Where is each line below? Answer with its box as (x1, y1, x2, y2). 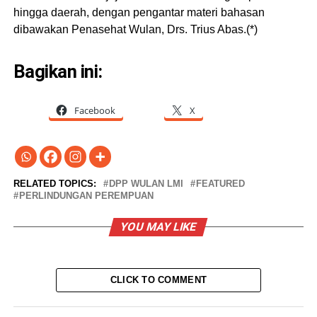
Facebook (74, 103, 115, 117)
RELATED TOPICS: (13, 178, 96, 189)
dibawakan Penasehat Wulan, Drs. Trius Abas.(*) (13, 23, 258, 35)
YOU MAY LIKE (119, 219, 199, 234)
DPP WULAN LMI (108, 178, 183, 189)
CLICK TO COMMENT (110, 274, 207, 285)
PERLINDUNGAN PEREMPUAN (18, 190, 154, 201)
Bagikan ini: (13, 60, 103, 82)
